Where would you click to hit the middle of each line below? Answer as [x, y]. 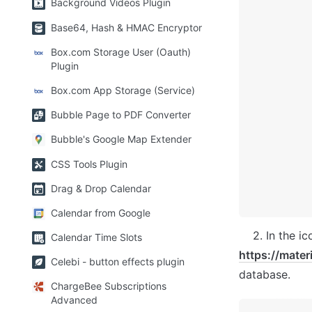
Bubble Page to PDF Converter [121, 115]
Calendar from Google [101, 212]
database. [265, 274]
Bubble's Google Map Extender [121, 139]
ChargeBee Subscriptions [109, 286]
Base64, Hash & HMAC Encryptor [126, 27]
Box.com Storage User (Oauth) [121, 52]
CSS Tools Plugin [89, 164]
